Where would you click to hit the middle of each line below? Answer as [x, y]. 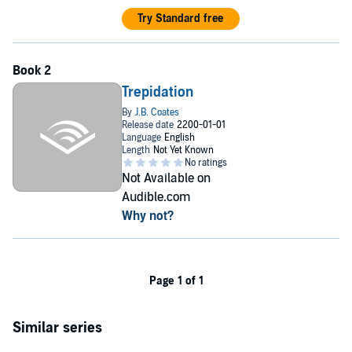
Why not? [147, 216]
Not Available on [166, 178]
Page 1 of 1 [176, 281]
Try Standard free [181, 18]
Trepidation [157, 92]
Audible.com [156, 197]
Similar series [57, 328]
